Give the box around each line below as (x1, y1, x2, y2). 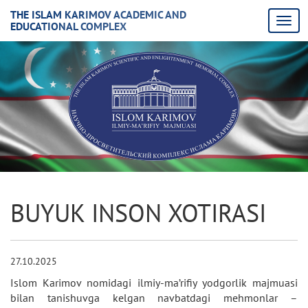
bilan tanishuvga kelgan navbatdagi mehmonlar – (10, 291, 298, 305)
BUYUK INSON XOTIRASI (10, 197, 266, 229)
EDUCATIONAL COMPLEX (10, 19, 126, 33)
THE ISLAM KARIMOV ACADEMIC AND (10, 8, 186, 21)
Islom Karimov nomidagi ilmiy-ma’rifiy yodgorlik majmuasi (10, 276, 298, 289)
